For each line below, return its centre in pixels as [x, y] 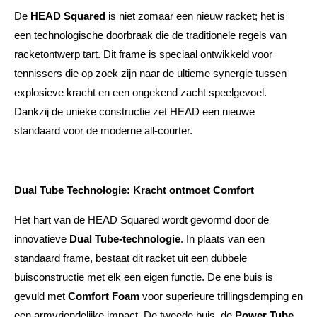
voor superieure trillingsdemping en [221, 296]
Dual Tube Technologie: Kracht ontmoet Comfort [134, 190]
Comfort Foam [104, 296]
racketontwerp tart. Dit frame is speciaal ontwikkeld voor [143, 54]
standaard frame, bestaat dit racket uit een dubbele [131, 258]
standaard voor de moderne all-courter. [103, 131]
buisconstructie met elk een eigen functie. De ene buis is [144, 277]
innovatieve [42, 239]
